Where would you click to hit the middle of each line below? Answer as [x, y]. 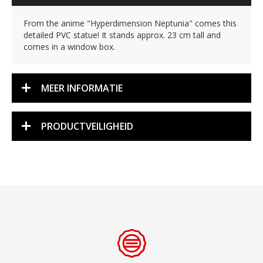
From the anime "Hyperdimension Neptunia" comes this [130, 23]
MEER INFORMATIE [82, 88]
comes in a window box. [69, 47]
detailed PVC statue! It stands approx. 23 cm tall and [122, 35]
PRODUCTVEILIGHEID [87, 126]
